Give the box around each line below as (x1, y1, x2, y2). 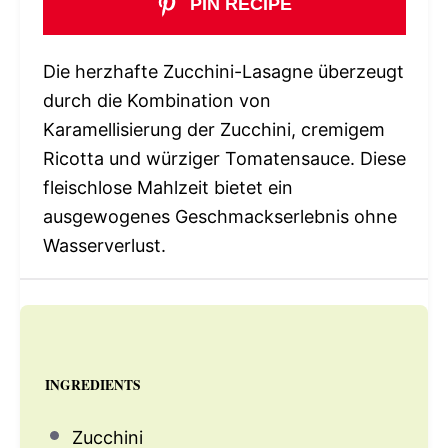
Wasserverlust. (42, 235, 166, 257)
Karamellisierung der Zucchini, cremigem (42, 119, 385, 141)
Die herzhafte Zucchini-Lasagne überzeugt (42, 61, 404, 83)
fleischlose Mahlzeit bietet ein (42, 177, 293, 199)
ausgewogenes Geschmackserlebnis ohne (42, 206, 397, 228)
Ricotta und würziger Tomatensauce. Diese (42, 148, 406, 170)
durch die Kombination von (42, 90, 271, 112)
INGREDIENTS (45, 374, 141, 395)
